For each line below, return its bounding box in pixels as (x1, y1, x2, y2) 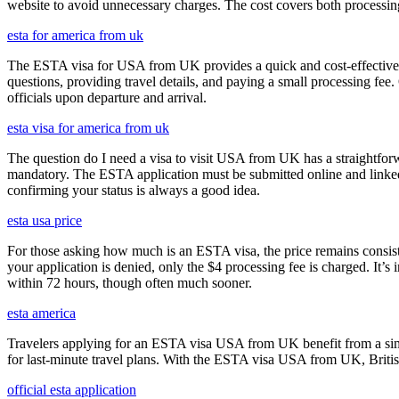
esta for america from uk (7, 27, 143, 43)
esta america (7, 305, 76, 321)
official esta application (7, 381, 136, 397)
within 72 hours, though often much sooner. (7, 274, 252, 290)
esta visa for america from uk (7, 119, 169, 135)
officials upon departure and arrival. (7, 89, 207, 105)
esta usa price (7, 212, 82, 228)
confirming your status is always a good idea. (7, 182, 260, 198)
